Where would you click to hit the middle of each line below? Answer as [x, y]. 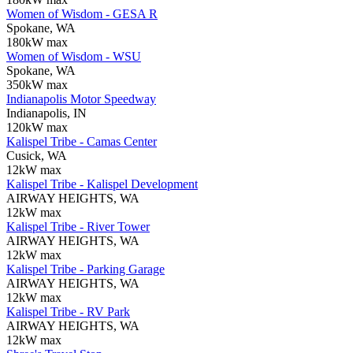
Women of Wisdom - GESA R [82, 13]
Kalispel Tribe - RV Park [68, 311]
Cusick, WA [37, 155]
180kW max [37, 42]
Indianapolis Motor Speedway [81, 98]
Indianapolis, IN [46, 113]
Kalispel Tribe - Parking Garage [85, 269]
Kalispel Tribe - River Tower [78, 226]
